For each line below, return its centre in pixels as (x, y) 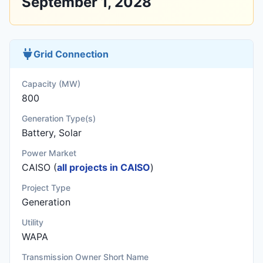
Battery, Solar (52, 133)
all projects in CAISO (104, 167)
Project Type (46, 188)
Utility (33, 222)
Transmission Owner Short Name (85, 257)
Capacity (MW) (51, 84)
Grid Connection (71, 54)
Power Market (49, 153)
